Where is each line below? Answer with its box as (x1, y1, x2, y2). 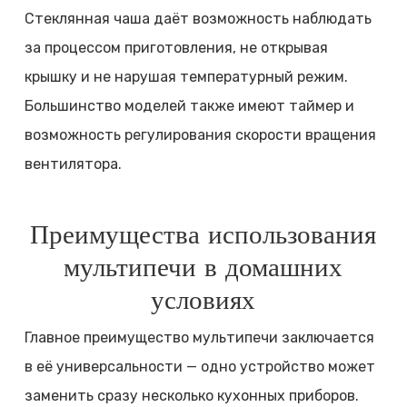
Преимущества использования (30, 221, 377, 250)
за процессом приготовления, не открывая (24, 39, 328, 57)
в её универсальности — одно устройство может (24, 358, 375, 376)
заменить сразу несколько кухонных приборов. (24, 387, 359, 405)
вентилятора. (24, 155, 122, 174)
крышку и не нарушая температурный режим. (24, 68, 348, 86)
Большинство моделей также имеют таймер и (24, 97, 354, 115)
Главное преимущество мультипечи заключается (24, 329, 374, 347)
